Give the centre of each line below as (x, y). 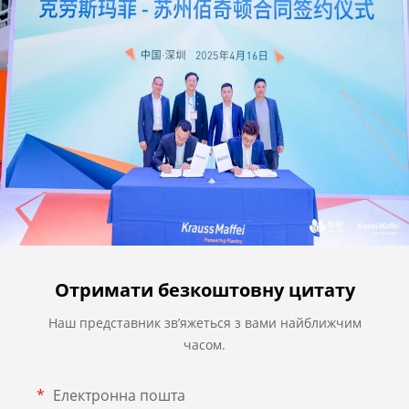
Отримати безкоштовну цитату (204, 290)
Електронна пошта (117, 396)
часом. (204, 345)
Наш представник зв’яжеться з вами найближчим (204, 323)
